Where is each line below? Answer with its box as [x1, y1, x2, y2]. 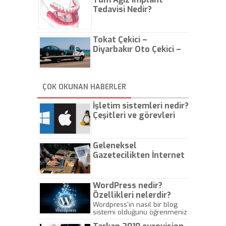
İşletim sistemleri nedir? [93, 100, 189, 111]
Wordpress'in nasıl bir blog [93, 200, 178, 209]
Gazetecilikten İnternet [93, 150, 185, 160]
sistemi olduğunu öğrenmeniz [93, 208, 187, 216]
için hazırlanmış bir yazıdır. [93, 215, 176, 224]
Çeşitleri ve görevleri [93, 110, 175, 121]
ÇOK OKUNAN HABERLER [42, 82, 126, 92]
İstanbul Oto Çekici [93, 53, 167, 64]
